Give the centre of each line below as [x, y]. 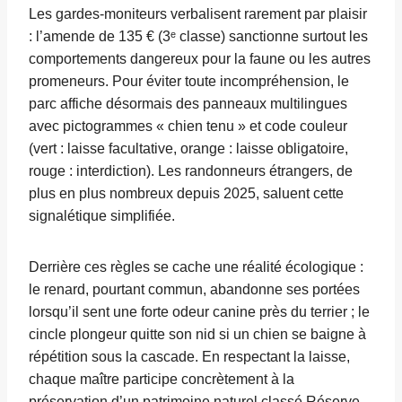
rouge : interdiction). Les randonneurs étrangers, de [191, 171]
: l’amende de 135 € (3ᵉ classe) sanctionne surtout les [198, 37]
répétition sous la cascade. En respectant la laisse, [189, 357]
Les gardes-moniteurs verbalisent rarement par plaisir [198, 14]
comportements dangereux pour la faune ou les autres [200, 59]
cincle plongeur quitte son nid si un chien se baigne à [197, 335]
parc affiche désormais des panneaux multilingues [188, 104]
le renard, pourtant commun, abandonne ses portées [194, 290]
